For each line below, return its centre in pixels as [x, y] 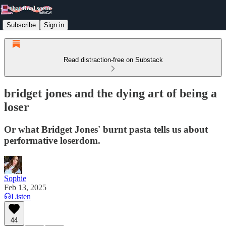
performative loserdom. [52, 140]
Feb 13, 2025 [25, 187]
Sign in [54, 25]
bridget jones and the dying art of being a [110, 93]
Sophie [15, 178]
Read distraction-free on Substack [113, 60]
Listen [21, 196]
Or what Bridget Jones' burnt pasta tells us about [106, 129]
